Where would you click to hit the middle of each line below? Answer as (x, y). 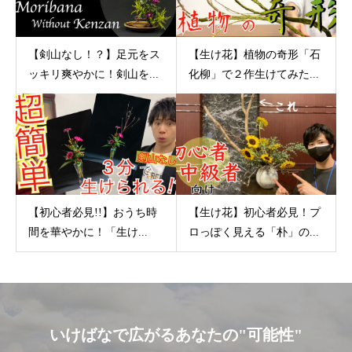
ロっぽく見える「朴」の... (253, 233)
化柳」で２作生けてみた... (253, 74)
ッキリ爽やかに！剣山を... (93, 74)
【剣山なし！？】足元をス (94, 54)
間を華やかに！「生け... (88, 233)
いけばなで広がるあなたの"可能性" (176, 335)
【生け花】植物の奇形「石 (254, 54)
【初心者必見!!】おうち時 (93, 213)
